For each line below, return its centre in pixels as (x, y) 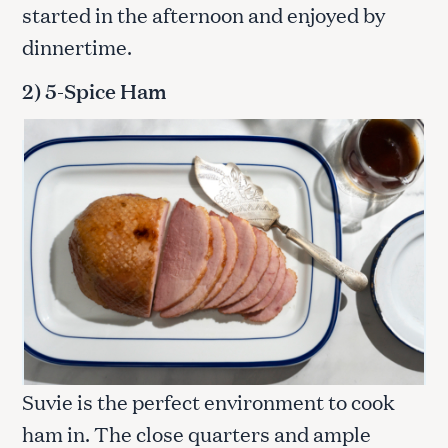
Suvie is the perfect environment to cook (208, 401)
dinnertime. (79, 45)
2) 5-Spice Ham (94, 90)
